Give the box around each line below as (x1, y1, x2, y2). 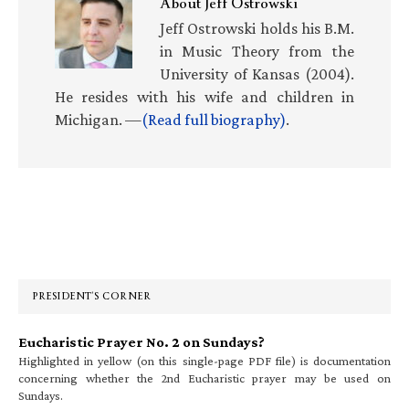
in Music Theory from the (160, 41, 354, 60)
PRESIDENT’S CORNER (32, 283, 151, 309)
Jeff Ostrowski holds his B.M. (160, 18, 354, 37)
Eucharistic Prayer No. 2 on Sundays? (18, 333, 265, 350)
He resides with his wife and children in (55, 87, 354, 106)
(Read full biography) (142, 110, 286, 129)
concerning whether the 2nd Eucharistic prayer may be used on (18, 370, 391, 385)
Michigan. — (55, 110, 142, 129)
